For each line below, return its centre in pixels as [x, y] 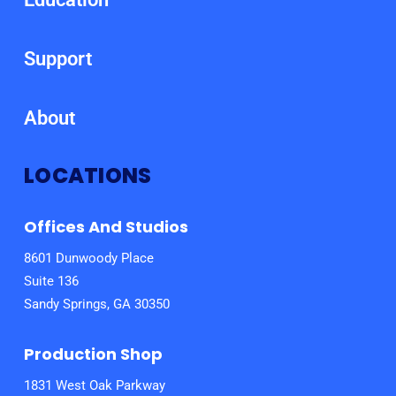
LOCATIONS [88, 176]
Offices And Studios [106, 227]
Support [58, 59]
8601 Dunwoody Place [89, 259]
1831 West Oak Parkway [95, 386]
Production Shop [93, 354]
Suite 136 [51, 282]
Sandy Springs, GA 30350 [97, 305]
